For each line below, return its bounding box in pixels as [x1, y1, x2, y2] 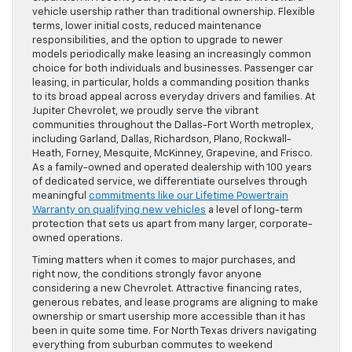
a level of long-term [206, 205, 302, 216]
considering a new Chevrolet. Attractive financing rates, [32, 284, 302, 295]
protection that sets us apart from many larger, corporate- [32, 219, 313, 230]
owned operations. [32, 233, 123, 244]
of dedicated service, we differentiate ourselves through [32, 177, 307, 188]
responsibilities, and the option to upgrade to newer [32, 35, 283, 46]
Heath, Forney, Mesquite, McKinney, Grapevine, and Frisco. [32, 148, 313, 159]
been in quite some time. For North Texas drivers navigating [32, 326, 317, 337]
